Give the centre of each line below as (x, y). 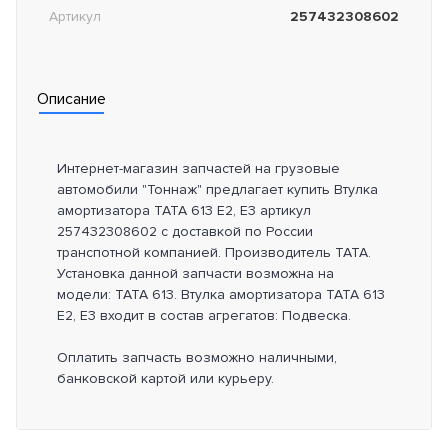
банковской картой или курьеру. (165, 379)
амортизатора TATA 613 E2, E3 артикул (184, 211)
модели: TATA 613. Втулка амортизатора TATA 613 (221, 295)
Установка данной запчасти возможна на (195, 274)
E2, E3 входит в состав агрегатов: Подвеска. (204, 316)
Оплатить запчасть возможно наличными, (197, 358)
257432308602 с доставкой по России (185, 232)
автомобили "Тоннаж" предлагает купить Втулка (217, 190)
